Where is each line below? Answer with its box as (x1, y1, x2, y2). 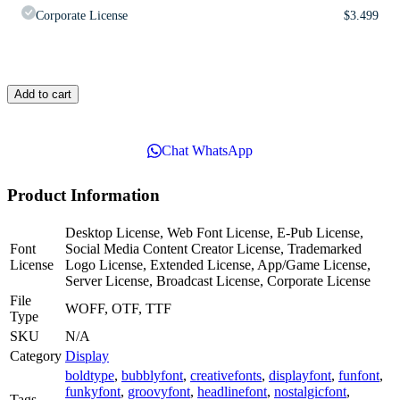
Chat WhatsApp (162, 142, 253, 158)
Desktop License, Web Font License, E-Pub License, (65, 225, 363, 241)
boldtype (65, 368, 114, 384)
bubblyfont (121, 368, 183, 384)
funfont (338, 368, 379, 384)
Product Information (7, 186, 160, 205)
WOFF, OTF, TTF (65, 301, 171, 317)
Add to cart (14, 87, 71, 101)
